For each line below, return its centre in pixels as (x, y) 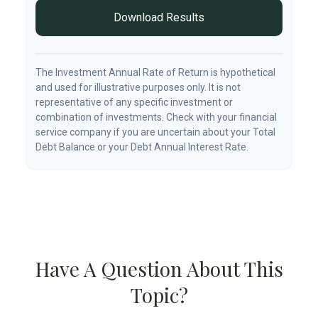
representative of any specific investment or (134, 102)
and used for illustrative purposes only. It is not (138, 87)
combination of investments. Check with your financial (156, 117)
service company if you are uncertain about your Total (155, 132)
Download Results (159, 17)
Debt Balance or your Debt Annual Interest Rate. (142, 147)
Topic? (159, 295)
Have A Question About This (159, 269)
